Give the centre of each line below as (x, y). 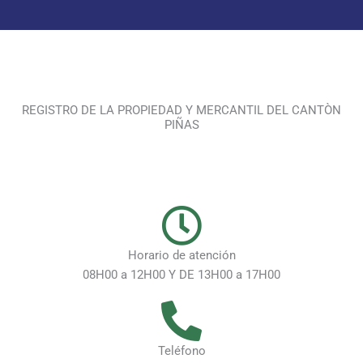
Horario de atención (181, 256)
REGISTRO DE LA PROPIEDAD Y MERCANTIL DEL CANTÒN (181, 111)
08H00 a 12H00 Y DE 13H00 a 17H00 (181, 275)
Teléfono (181, 351)
